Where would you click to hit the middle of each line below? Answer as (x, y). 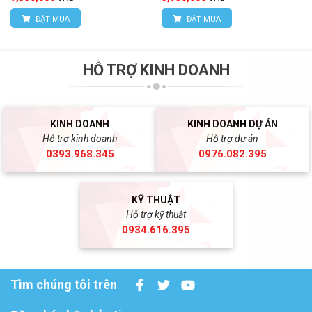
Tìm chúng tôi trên (64, 285)
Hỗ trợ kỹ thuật (156, 214)
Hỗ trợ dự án (232, 138)
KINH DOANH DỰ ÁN (232, 124)
